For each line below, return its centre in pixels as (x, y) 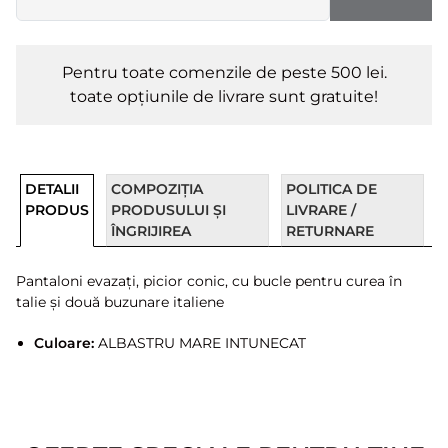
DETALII (52, 189)
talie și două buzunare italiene (120, 302)
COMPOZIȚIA (157, 189)
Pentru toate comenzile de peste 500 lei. (224, 72)
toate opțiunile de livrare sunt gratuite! (224, 96)
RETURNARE (329, 231)
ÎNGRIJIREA (151, 231)
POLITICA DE (331, 189)
